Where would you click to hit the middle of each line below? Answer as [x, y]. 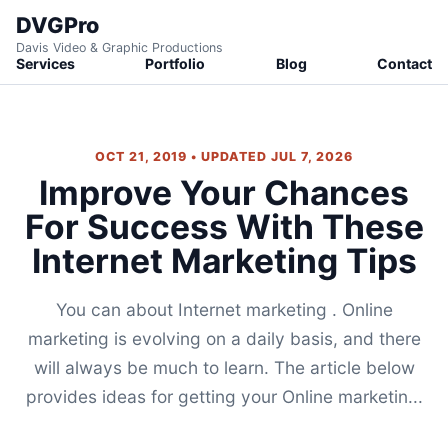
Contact [404, 63]
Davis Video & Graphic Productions [119, 47]
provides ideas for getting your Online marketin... [224, 397]
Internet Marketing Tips [224, 260]
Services [45, 63]
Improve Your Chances [224, 192]
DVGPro [57, 25]
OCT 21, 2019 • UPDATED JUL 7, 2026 [224, 156]
